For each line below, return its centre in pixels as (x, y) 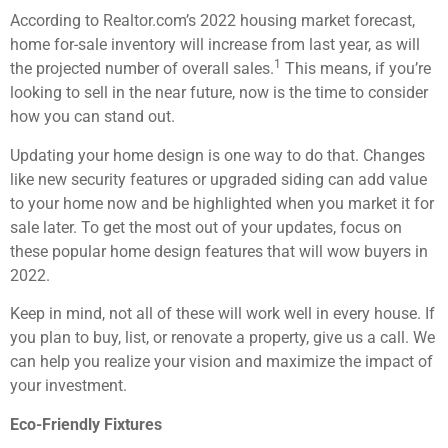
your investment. (68, 386)
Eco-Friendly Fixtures (86, 424)
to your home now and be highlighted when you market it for (222, 203)
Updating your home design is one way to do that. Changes (217, 155)
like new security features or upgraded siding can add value (218, 179)
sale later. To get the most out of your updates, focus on (206, 227)
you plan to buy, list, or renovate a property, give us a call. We (222, 338)
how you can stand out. (92, 117)
